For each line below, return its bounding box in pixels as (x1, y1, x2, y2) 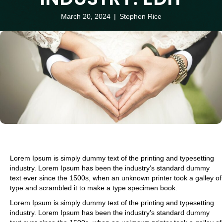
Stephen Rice (119, 12, 162, 20)
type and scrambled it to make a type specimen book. (10, 184, 177, 192)
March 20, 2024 (60, 12, 111, 20)
